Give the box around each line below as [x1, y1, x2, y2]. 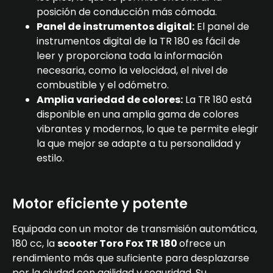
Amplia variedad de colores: [37, 93, 183, 107]
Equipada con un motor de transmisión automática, [12, 222, 257, 236]
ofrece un [179, 236, 225, 251]
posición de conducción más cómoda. [37, 5, 217, 19]
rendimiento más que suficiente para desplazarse [12, 251, 249, 266]
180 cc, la [12, 236, 57, 251]
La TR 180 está [183, 93, 252, 107]
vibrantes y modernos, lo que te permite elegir [37, 122, 258, 136]
